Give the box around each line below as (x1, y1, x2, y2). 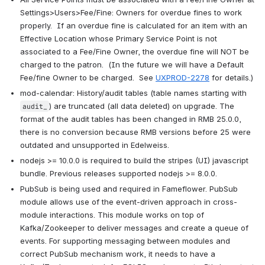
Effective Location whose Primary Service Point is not (20, 33, 217, 43)
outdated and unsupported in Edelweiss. (20, 140, 169, 150)
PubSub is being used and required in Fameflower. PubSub (20, 183, 238, 193)
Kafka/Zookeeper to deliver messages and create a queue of (20, 222, 248, 232)
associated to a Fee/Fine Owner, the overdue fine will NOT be (20, 46, 249, 56)
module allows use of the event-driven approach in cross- (20, 196, 237, 206)
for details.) (209, 72, 253, 82)
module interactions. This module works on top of (20, 209, 204, 219)
